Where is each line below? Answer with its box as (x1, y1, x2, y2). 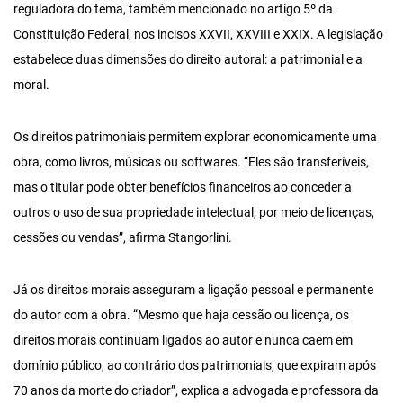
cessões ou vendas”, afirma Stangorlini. (13, 230, 232, 246)
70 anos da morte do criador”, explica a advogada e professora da (13, 383, 379, 399)
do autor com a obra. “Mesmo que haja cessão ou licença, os (13, 308, 349, 323)
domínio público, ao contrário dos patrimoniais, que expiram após (13, 358, 376, 373)
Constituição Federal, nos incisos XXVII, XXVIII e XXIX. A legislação (13, 27, 383, 42)
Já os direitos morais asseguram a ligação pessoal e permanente (13, 282, 373, 298)
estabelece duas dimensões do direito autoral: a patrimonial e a (13, 52, 363, 67)
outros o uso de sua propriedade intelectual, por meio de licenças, (13, 205, 374, 220)
